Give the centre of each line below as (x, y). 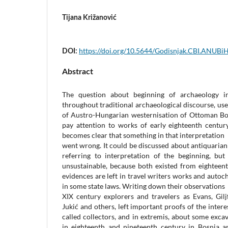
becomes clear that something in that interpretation (143, 135)
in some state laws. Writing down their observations (144, 186)
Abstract (78, 72)
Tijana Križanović (89, 18)
